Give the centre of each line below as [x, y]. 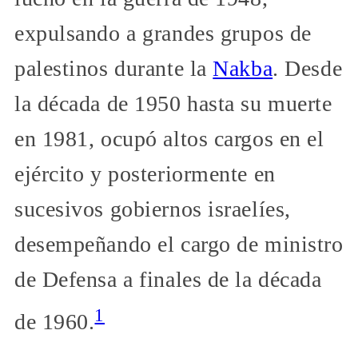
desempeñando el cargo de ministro [179, 245]
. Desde [308, 69]
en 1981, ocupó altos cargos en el [169, 139]
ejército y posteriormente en [145, 174]
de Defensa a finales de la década [168, 280]
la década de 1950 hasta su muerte [173, 104]
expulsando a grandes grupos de [163, 34]
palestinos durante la [114, 69]
